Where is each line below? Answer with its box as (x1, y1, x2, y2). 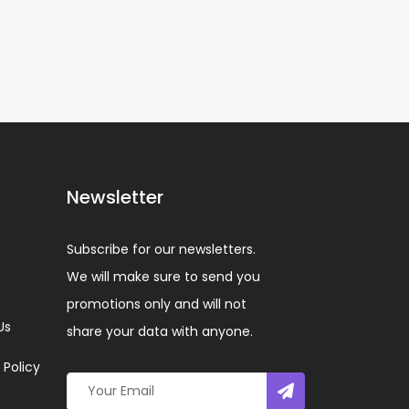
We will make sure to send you (67, 267, 260, 286)
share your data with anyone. (67, 321, 253, 341)
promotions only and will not (67, 294, 246, 313)
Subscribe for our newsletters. (67, 239, 256, 258)
